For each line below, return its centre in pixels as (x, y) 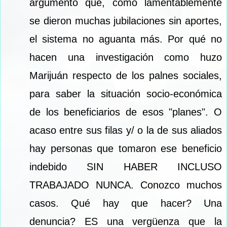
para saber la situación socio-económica (126, 93)
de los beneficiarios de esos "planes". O (126, 112)
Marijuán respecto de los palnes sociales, (126, 75)
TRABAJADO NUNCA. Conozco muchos (126, 185)
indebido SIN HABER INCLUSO (126, 166)
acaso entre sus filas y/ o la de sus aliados (126, 130)
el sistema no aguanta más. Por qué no (126, 39)
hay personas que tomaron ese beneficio (126, 148)
